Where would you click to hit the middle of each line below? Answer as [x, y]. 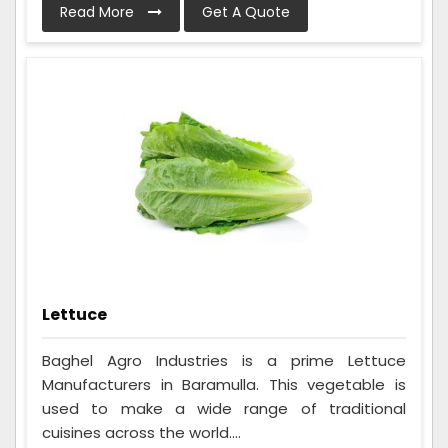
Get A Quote [246, 12]
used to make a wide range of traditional [224, 408]
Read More [99, 12]
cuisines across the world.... [141, 432]
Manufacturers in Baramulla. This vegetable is [224, 384]
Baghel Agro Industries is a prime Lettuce [224, 360]
